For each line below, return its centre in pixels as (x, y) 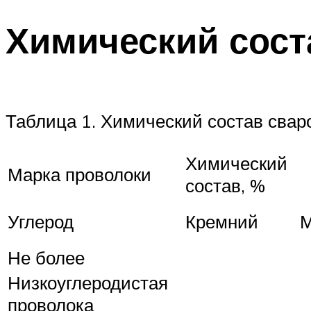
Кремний (222, 221)
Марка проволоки (79, 174)
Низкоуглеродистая (88, 282)
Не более (46, 257)
